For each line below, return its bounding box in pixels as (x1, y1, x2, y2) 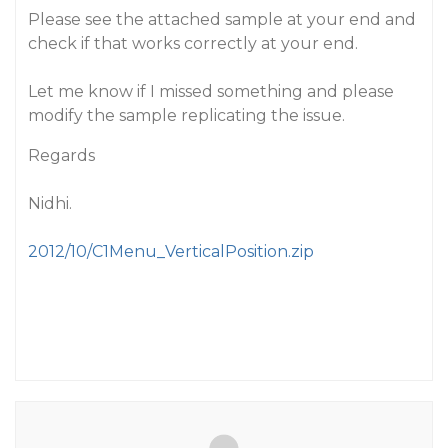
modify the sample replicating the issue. (28, 106, 345, 125)
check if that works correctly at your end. (28, 34, 358, 53)
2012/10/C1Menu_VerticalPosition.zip (28, 242, 314, 261)
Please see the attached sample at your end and (28, 10, 416, 29)
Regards (28, 146, 95, 165)
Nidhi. (28, 194, 72, 213)
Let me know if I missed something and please (28, 82, 394, 101)
